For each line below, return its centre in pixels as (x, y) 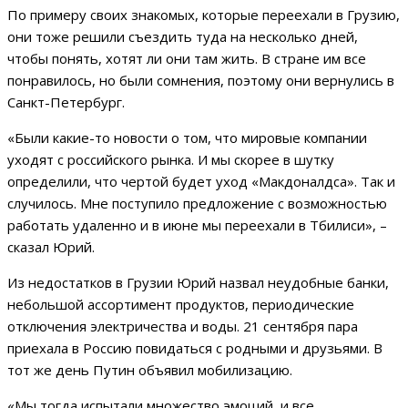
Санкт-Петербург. (68, 102)
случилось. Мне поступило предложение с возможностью (197, 203)
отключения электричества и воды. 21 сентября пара (183, 326)
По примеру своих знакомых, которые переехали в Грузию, (204, 14)
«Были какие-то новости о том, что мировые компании (187, 137)
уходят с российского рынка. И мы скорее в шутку (171, 159)
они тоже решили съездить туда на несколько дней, (183, 36)
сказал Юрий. (51, 246)
